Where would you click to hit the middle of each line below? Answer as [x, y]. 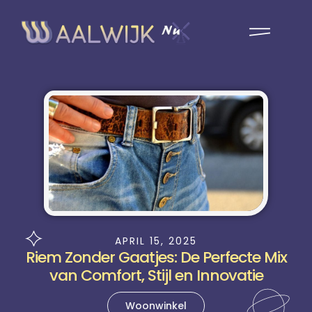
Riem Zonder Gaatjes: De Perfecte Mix [156, 258]
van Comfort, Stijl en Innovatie [156, 276]
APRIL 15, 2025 [156, 241]
